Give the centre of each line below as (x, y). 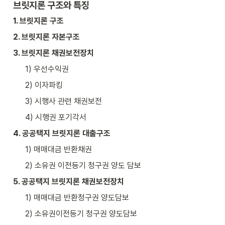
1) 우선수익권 (47, 69)
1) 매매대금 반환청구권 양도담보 (77, 197)
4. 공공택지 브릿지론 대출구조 (62, 133)
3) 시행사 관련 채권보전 (64, 101)
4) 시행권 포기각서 (56, 117)
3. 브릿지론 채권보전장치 (53, 53)
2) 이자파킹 (44, 85)
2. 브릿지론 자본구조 (46, 37)
